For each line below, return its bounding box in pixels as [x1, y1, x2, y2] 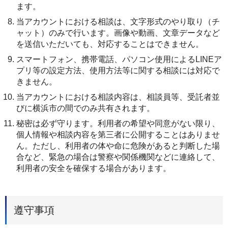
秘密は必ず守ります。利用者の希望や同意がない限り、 [16, 119, 220, 128]
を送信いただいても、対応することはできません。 [16, 39, 204, 48]
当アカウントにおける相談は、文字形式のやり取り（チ [16, 17, 220, 26]
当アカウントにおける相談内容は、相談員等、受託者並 [16, 92, 220, 101]
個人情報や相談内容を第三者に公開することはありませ [16, 130, 220, 139]
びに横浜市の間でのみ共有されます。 [16, 103, 155, 112]
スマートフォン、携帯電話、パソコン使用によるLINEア [16, 54, 222, 64]
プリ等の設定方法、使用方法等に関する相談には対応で [16, 66, 220, 75]
